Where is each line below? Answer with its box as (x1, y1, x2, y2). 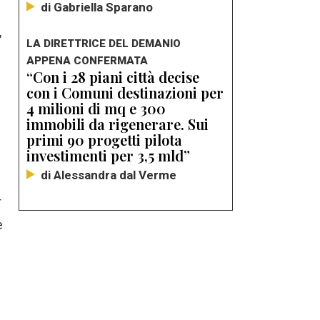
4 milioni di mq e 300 (26, 98, 166, 118)
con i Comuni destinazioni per (26, 82, 224, 102)
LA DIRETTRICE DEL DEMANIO (26, 35, 181, 51)
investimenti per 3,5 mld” (26, 145, 190, 165)
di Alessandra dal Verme (41, 166, 176, 184)
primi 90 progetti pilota (26, 129, 182, 149)
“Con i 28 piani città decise (26, 66, 199, 86)
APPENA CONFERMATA (26, 52, 148, 69)
